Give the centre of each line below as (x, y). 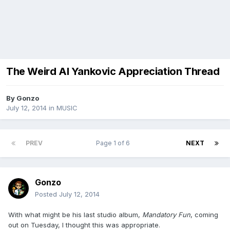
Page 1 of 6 (114, 143)
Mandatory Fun (166, 215)
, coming (204, 215)
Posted (47, 194)
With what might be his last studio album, (75, 215)
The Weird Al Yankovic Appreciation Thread (113, 72)
